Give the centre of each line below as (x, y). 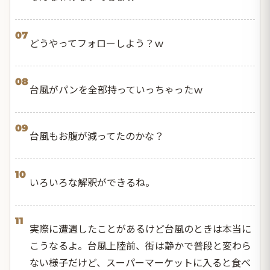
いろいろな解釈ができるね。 (92, 182)
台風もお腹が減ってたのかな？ (97, 135)
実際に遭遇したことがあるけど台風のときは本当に (140, 228)
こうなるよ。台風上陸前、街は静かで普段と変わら (140, 245)
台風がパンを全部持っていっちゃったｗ (116, 89)
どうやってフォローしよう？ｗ (97, 42)
